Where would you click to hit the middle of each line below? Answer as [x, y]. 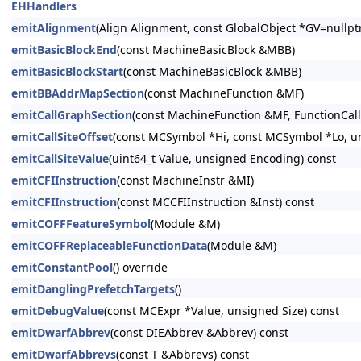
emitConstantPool [62, 267]
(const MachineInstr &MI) [185, 180]
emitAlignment [54, 28]
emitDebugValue [58, 311]
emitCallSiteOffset [62, 137]
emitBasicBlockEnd [64, 50]
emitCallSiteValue [60, 158]
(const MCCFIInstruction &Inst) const [216, 202]
